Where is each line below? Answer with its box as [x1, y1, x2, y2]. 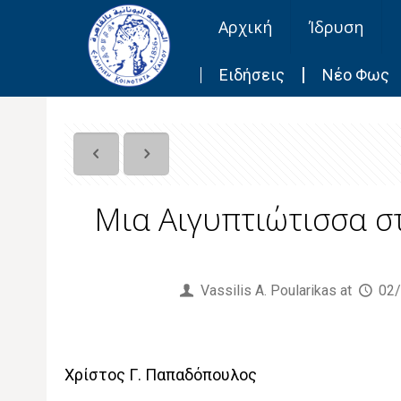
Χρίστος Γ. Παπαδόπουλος [64, 365, 257, 384]
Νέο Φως [322, 65, 390, 84]
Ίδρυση [309, 16, 364, 38]
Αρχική [218, 16, 273, 38]
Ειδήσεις [219, 65, 286, 84]
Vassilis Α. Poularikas [200, 282, 337, 299]
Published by [90, 282, 177, 299]
